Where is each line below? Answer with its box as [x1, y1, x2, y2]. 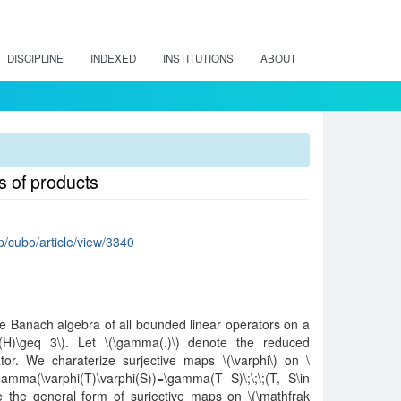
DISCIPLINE [7, 51, 64, 65]
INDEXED [90, 51, 136, 65]
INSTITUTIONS [163, 51, 234, 65]
